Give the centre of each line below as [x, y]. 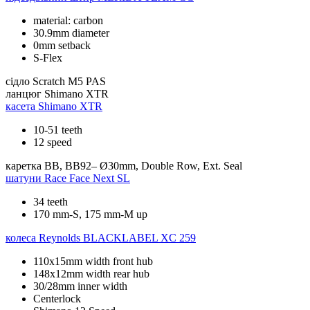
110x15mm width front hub [93, 261]
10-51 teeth [58, 129]
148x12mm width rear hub [91, 273]
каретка [24, 165]
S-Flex [48, 57]
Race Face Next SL [87, 178]
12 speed [53, 142]
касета [20, 106]
